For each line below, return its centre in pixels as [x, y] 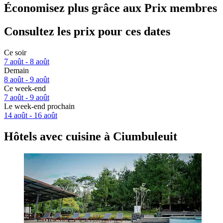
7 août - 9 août [27, 98]
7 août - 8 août [27, 62]
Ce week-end [25, 89]
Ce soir [15, 53]
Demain [16, 71]
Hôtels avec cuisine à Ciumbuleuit [91, 137]
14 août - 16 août [31, 115]
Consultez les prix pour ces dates [87, 32]
